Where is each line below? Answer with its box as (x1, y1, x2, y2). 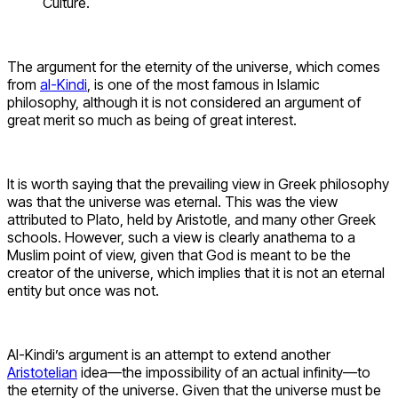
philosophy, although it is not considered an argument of (7, 93, 361, 112)
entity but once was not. (7, 282, 159, 300)
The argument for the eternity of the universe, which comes (7, 58, 380, 76)
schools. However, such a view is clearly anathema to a (7, 228, 355, 247)
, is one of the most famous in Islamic (87, 76, 320, 94)
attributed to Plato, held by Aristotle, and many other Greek (7, 211, 376, 229)
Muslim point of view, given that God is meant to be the (7, 246, 351, 265)
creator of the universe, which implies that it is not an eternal (7, 264, 385, 283)
